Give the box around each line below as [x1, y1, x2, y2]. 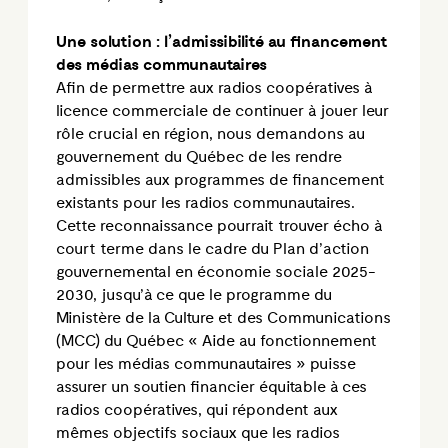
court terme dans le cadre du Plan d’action [56, 239, 369, 259]
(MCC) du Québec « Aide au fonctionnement [56, 331, 377, 351]
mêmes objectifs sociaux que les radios [56, 423, 340, 443]
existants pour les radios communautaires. [56, 193, 355, 213]
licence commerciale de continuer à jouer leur [56, 101, 389, 121]
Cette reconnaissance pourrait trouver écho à [56, 216, 382, 236]
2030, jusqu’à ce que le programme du [56, 285, 332, 305]
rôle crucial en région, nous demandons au [56, 124, 365, 144]
